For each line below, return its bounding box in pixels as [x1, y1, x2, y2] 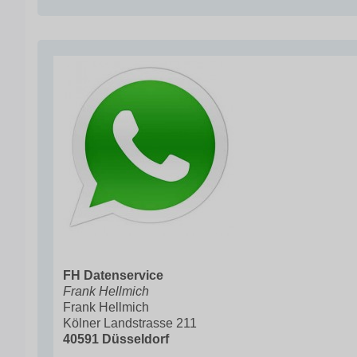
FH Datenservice [63, 269, 163, 282]
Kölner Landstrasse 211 [63, 316, 197, 330]
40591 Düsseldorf [63, 332, 169, 346]
